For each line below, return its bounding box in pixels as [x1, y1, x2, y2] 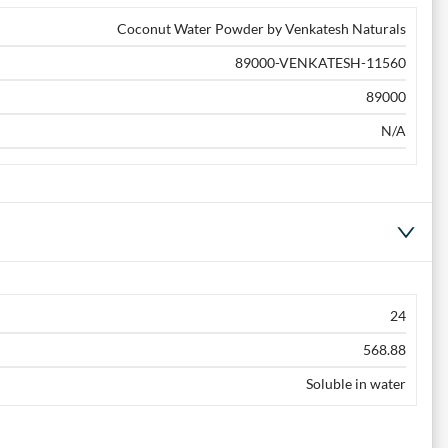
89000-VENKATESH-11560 [234, 54, 406, 72]
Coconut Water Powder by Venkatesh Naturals [116, 20, 406, 38]
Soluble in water [305, 375, 406, 393]
